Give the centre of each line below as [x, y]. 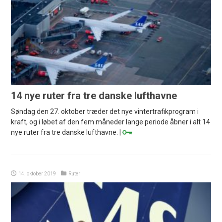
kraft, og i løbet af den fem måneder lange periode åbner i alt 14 [111, 122]
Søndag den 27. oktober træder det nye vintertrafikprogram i [105, 111]
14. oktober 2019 [37, 173]
